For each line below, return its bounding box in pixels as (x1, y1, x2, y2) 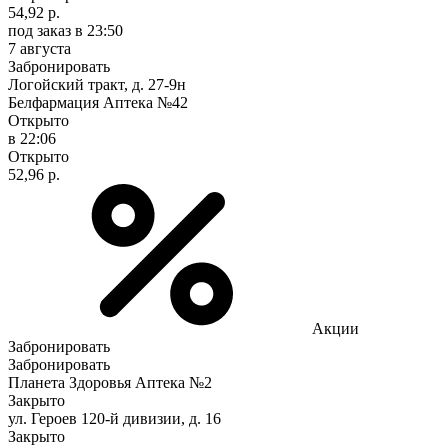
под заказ (8, 21, 71, 39)
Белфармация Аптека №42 (8, 93, 188, 111)
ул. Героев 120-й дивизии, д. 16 (8, 409, 221, 427)
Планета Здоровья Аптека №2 (8, 373, 212, 391)
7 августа (8, 39, 71, 57)
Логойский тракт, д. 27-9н (8, 75, 186, 93)
